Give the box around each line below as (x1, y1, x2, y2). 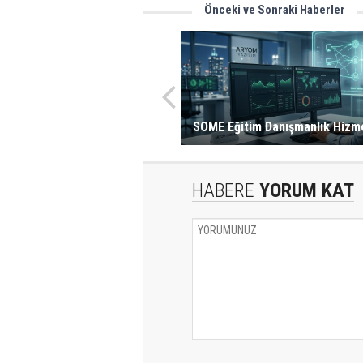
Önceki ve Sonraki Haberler (204, 2, 345, 17)
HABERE (192, 178, 254, 202)
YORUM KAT (254, 178, 354, 202)
